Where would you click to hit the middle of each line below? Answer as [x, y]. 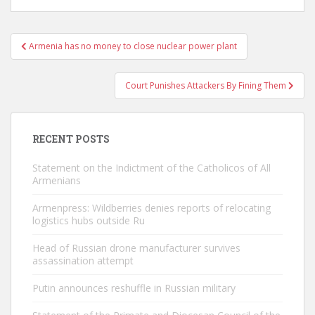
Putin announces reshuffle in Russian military [134, 288]
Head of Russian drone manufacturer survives [136, 248]
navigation [57, 60]
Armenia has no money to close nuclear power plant [133, 46]
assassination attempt [83, 261]
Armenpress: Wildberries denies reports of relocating [152, 208]
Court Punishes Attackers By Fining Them [207, 85]
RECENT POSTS [71, 139]
